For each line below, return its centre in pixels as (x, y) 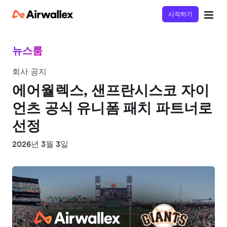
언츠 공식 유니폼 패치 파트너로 (112, 108)
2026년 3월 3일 (40, 144)
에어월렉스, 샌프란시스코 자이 (111, 90)
